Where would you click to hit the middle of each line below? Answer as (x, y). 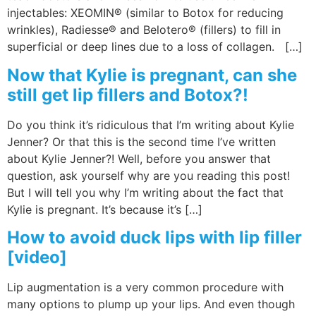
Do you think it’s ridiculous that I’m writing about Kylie (151, 124)
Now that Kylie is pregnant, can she (152, 75)
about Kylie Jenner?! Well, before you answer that (139, 158)
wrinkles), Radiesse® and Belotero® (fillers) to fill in (144, 30)
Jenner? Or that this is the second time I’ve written (141, 141)
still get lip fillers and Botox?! (128, 95)
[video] (37, 257)
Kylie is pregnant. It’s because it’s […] (105, 209)
